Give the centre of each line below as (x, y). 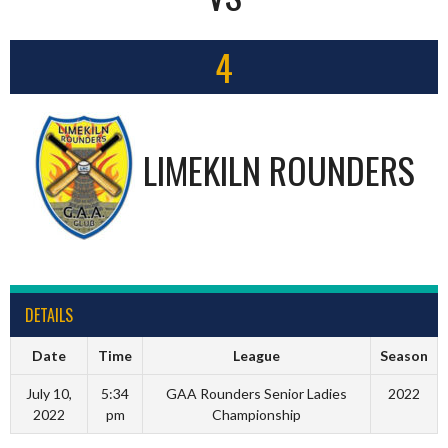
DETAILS (49, 314)
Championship (256, 414)
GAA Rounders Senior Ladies (256, 393)
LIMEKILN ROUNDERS (279, 169)
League (256, 355)
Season (404, 355)
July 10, (49, 393)
